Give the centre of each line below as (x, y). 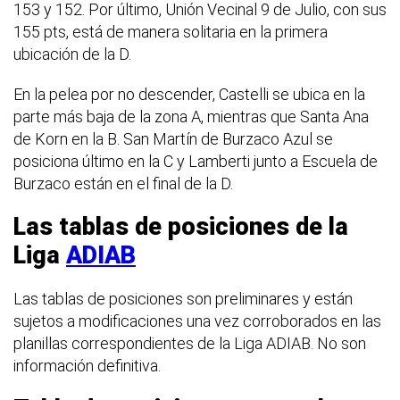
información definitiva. (87, 366)
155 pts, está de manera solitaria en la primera (171, 32)
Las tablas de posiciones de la (181, 227)
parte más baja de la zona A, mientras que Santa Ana (191, 117)
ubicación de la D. (72, 54)
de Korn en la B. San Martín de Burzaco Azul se (173, 139)
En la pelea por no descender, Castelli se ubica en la (189, 95)
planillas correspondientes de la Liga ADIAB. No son (190, 344)
